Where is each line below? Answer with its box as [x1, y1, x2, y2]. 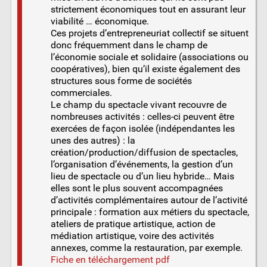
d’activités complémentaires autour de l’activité [50, 194, 247, 206]
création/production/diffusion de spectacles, [50, 147, 238, 159]
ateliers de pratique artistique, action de [50, 218, 215, 230]
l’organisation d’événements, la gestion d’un [50, 159, 233, 170]
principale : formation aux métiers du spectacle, [50, 206, 249, 218]
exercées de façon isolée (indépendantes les [50, 123, 235, 135]
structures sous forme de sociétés [50, 75, 192, 87]
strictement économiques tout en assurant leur [50, 4, 246, 15]
